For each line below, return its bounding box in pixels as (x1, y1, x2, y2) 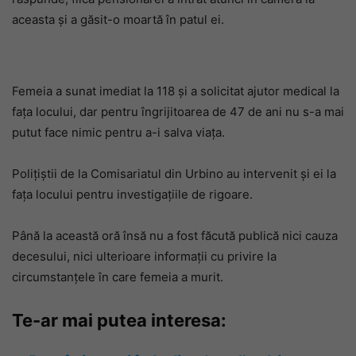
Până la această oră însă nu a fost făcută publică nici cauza (12, 228, 338, 243)
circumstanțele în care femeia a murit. (12, 269, 223, 284)
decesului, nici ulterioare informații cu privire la (12, 249, 277, 264)
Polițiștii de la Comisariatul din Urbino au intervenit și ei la (12, 166, 336, 181)
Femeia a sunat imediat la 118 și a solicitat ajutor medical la (12, 83, 339, 99)
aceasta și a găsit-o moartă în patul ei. (12, 12, 224, 27)
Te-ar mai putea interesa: (12, 310, 226, 331)
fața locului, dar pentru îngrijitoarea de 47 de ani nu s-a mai (12, 104, 344, 119)
